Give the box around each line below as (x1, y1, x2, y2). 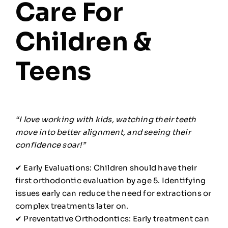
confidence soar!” (15, 140, 85, 150)
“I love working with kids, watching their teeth (15, 115, 196, 125)
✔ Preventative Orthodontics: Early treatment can (15, 214, 209, 224)
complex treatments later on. (15, 201, 129, 211)
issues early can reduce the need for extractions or (15, 188, 212, 198)
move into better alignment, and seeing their (15, 127, 191, 137)
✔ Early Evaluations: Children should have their (15, 163, 197, 173)
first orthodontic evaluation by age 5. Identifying (15, 176, 206, 186)
